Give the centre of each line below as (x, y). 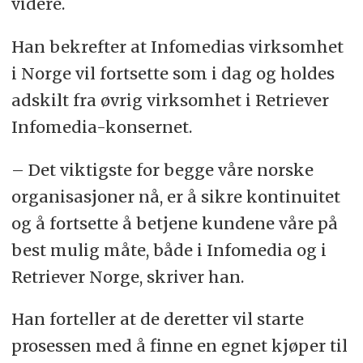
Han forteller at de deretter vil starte (157, 319)
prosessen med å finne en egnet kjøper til (179, 346)
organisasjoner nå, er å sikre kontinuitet (175, 196)
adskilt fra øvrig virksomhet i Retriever (170, 100)
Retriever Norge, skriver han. (127, 276)
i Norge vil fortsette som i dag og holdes (173, 73)
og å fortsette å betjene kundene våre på (174, 223)
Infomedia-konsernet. (101, 126)
